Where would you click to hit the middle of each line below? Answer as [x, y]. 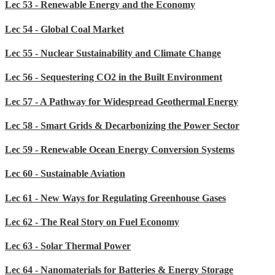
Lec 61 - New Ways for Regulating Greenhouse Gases [115, 198]
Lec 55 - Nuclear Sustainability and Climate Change [113, 53]
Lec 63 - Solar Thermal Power [68, 246]
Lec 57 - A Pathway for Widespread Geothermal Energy [122, 101]
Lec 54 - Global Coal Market [64, 29]
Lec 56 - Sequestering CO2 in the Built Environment [114, 77]
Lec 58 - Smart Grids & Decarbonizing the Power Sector [122, 125]
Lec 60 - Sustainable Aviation [65, 174]
